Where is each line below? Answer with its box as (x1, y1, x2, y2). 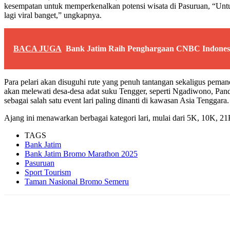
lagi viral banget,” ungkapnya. (4, 10, 102, 20)
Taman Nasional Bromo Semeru (25, 177, 129, 186)
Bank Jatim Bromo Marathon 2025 (25, 149, 138, 158)
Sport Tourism (25, 167, 71, 177)
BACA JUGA (13, 44, 62, 53)
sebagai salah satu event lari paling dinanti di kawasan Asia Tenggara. (4, 95, 229, 105)
